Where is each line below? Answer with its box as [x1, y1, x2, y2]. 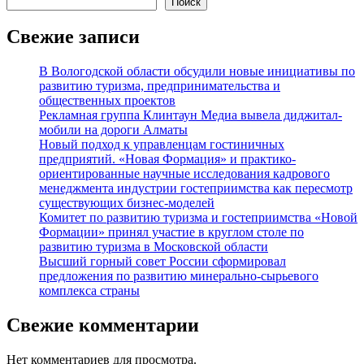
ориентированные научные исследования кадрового [39, 167, 330, 181]
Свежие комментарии [6, 314, 199, 336]
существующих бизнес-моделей [39, 196, 214, 210]
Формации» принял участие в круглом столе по [39, 225, 304, 240]
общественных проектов [39, 93, 175, 108]
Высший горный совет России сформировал [39, 254, 286, 269]
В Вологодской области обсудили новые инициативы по [39, 64, 355, 79]
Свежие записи [6, 26, 140, 48]
